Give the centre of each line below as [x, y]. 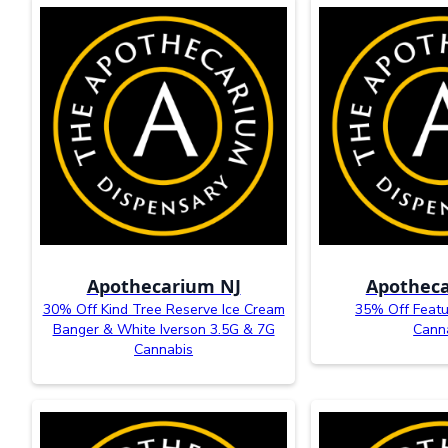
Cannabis [164, 349]
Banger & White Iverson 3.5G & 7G [163, 329]
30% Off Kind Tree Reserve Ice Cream [163, 309]
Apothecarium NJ [163, 285]
